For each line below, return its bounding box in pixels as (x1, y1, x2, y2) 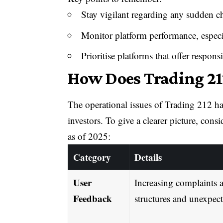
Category (73, 150, 111, 164)
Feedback (73, 191, 112, 205)
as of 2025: (68, 129, 111, 142)
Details (134, 150, 162, 164)
